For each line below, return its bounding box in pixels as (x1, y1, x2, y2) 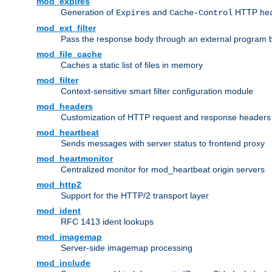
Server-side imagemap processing (61, 243, 192, 253)
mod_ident (36, 206, 81, 216)
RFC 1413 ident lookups (61, 217, 154, 227)
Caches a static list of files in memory (61, 60, 203, 70)
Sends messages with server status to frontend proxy (61, 138, 265, 149)
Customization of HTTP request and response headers (61, 112, 271, 123)
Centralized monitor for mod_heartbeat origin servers (61, 165, 265, 175)
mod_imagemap (36, 232, 102, 242)
